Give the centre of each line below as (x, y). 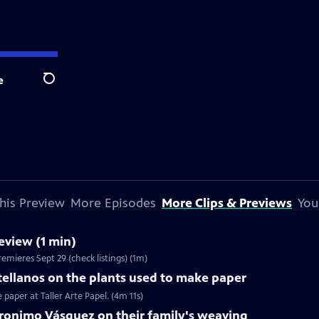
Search (60, 86)
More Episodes (113, 203)
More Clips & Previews (227, 203)
